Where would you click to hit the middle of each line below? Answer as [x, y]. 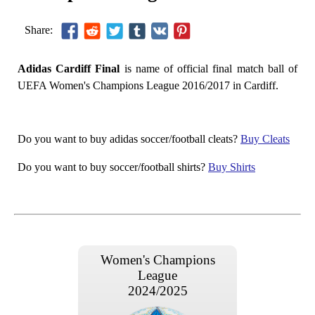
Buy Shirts [232, 167]
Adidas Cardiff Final [69, 68]
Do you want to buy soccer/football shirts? [113, 167]
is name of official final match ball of [209, 68]
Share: [39, 30]
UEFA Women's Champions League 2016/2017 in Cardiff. [148, 85]
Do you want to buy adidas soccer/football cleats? [129, 139]
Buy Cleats [265, 139]
